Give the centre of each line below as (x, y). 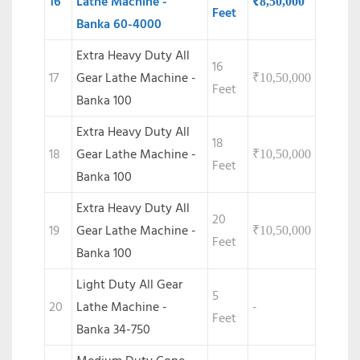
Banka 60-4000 (119, 25)
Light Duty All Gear (129, 285)
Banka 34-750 (113, 330)
